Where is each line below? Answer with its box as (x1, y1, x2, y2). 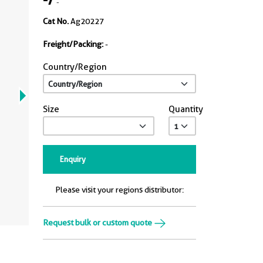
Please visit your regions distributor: (55, 185, 184, 194)
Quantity (168, 104, 203, 114)
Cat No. (43, 16, 69, 26)
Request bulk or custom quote (43, 218, 154, 227)
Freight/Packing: (43, 39, 103, 49)
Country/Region (43, 62, 107, 72)
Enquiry (60, 154, 86, 164)
